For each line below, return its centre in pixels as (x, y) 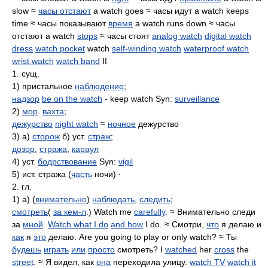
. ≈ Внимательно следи (210, 212)
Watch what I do (78, 224)
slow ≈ (25, 11)
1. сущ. (26, 74)
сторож (46, 136)
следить (155, 199)
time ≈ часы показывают (60, 23)
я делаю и (240, 224)
